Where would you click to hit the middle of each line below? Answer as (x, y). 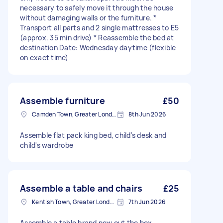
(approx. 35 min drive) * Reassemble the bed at (97, 38)
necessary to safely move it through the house (97, 8)
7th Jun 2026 (147, 202)
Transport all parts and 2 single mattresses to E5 (100, 28)
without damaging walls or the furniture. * (88, 18)
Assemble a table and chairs (81, 188)
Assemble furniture (62, 101)
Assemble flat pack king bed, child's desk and (93, 135)
